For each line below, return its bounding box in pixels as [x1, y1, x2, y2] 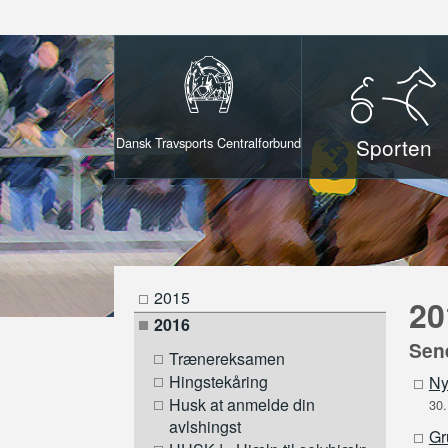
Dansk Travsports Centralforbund [115, 133, 301, 152]
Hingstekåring [169, 370, 269, 394]
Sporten [356, 132, 433, 162]
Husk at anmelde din [169, 393, 316, 417]
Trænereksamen [169, 347, 286, 371]
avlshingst [169, 415, 242, 439]
